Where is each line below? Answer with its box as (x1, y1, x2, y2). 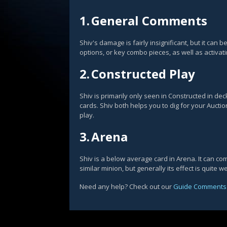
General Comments (91, 12, 207, 29)
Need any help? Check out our (80, 182, 173, 191)
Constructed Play (91, 65, 195, 82)
